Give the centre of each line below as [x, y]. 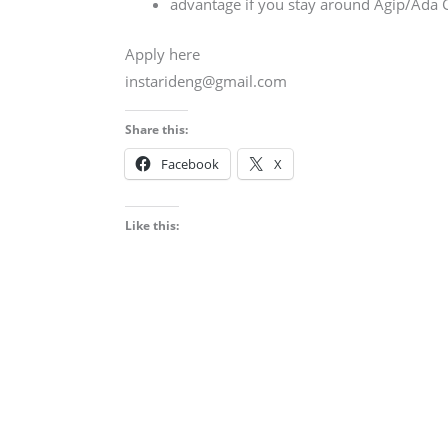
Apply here [163, 53]
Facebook [190, 163]
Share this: [157, 129]
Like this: [152, 225]
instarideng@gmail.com [206, 80]
